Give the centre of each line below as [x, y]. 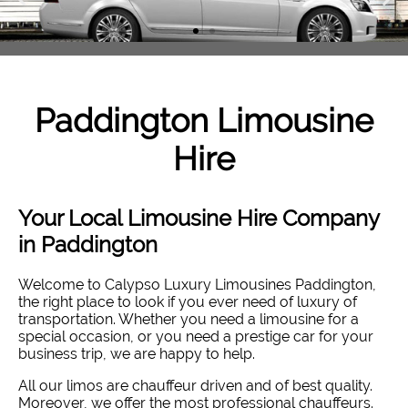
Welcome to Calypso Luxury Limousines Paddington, [197, 284]
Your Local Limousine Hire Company [199, 218]
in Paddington [88, 244]
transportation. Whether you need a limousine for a [189, 319]
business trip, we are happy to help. [137, 353]
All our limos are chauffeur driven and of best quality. [195, 385]
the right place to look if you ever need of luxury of [188, 301]
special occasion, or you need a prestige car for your [196, 336]
